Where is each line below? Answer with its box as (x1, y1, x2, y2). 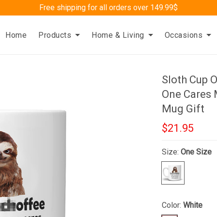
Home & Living (92, 30, 144, 40)
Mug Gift (162, 103, 205, 115)
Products (38, 30, 72, 40)
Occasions (164, 30, 203, 40)
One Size (181, 147, 212, 156)
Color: (162, 201, 184, 210)
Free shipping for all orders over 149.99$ (39, 3, 178, 12)
